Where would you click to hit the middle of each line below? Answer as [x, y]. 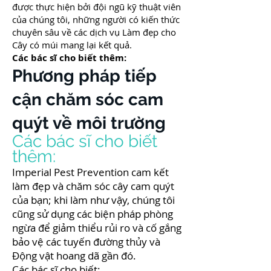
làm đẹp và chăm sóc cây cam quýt [93, 186]
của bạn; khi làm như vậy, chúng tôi [93, 200]
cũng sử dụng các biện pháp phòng [93, 214]
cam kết [149, 172]
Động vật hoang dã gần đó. [74, 256]
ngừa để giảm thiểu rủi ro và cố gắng [97, 228]
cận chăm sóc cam [88, 100]
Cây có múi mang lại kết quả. [72, 45]
